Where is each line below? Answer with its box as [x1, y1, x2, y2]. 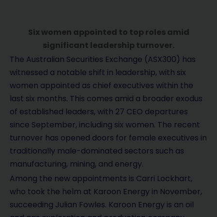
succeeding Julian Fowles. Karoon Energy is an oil [10, 199, 194, 211]
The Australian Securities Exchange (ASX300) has [10, 54, 196, 65]
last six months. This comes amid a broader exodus [10, 93, 202, 105]
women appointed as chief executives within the [10, 80, 193, 92]
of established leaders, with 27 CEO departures [10, 106, 188, 118]
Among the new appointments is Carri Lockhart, [10, 173, 192, 185]
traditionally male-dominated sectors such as [10, 145, 184, 157]
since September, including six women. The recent [10, 119, 200, 131]
